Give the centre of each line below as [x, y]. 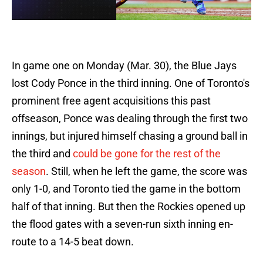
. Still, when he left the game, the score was [146, 171]
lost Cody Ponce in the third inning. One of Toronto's [131, 83]
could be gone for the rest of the [147, 154]
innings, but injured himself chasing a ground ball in [130, 136]
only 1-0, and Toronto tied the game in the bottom [126, 189]
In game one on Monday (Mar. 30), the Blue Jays [124, 66]
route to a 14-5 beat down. [73, 242]
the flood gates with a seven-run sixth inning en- [122, 224]
